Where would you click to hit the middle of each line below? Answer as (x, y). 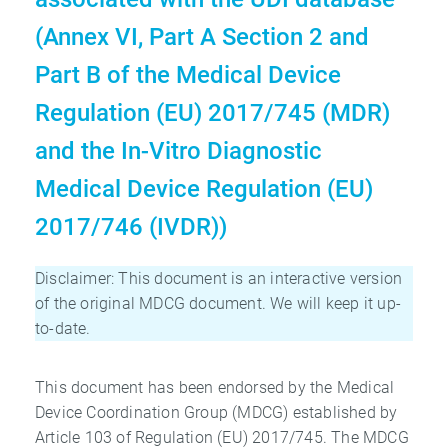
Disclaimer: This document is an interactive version (219, 278)
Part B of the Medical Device (188, 74)
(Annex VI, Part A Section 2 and (202, 36)
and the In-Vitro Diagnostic (178, 150)
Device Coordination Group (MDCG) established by (216, 412)
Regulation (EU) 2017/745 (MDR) (212, 112)
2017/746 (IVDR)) (131, 226)
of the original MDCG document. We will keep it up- (218, 303)
